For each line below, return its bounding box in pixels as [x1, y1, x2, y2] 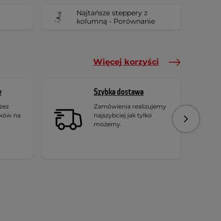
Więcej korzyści [93, 57, 159, 67]
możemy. [94, 120, 122, 128]
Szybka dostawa [94, 86, 144, 98]
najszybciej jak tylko [94, 111, 152, 119]
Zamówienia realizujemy [94, 102, 166, 110]
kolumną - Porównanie [76, 16, 155, 26]
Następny [185, 117, 218, 127]
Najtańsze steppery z [76, 8, 147, 17]
